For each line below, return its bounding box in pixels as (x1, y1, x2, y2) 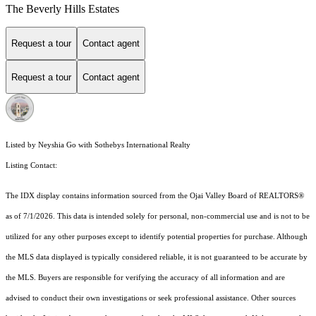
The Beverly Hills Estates (6, 2, 119, 15)
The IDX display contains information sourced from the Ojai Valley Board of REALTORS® (6, 192, 304, 200)
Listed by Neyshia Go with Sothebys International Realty (6, 141, 190, 150)
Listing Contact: (6, 162, 61, 170)
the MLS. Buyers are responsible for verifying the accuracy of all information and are (6, 274, 285, 282)
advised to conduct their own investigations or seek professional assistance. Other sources (6, 294, 296, 303)
